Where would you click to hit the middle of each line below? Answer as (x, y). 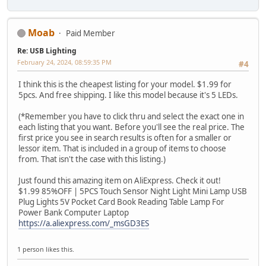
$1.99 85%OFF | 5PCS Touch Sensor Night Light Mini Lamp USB (133, 191)
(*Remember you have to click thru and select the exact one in (131, 117)
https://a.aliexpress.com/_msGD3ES (84, 224)
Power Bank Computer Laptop (74, 213)
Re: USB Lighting (47, 50)
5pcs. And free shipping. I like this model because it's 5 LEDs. (128, 95)
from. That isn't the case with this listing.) (92, 159)
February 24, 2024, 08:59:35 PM (64, 62)
